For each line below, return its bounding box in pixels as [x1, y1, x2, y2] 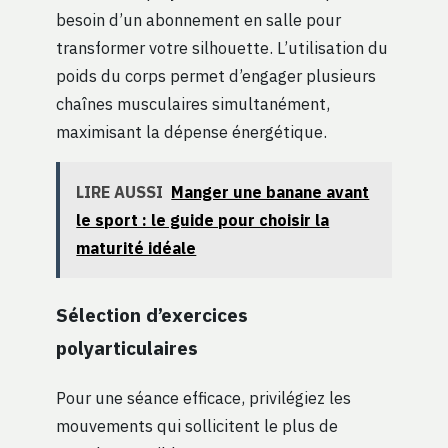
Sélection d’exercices [56, 301, 248, 327]
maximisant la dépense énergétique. [56, 120, 327, 142]
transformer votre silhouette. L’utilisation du [56, 36, 388, 58]
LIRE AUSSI [76, 182, 164, 203]
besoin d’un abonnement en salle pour [56, 8, 341, 30]
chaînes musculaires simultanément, [56, 92, 330, 114]
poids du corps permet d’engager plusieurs [56, 64, 376, 86]
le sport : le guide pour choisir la [76, 210, 330, 231]
